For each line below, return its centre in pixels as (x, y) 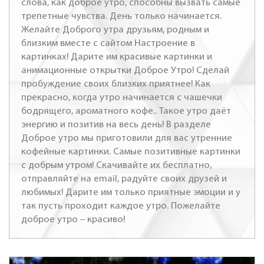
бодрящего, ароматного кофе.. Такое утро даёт (126, 111)
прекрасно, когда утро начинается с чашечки (122, 98)
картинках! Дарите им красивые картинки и (117, 57)
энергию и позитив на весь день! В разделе (116, 125)
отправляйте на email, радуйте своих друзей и (124, 179)
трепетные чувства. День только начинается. (121, 16)
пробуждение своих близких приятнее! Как (116, 84)
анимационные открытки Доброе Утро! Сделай (125, 70)
